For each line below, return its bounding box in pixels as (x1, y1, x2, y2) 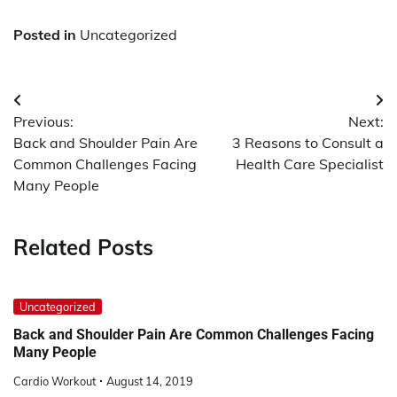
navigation (12, 122, 120, 150)
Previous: (13, 112, 74, 130)
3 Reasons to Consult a (232, 133, 384, 152)
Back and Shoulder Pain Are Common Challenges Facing (13, 326, 374, 344)
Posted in (13, 25, 80, 43)
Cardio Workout (13, 374, 96, 389)
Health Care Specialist (236, 154, 384, 173)
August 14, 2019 (106, 374, 193, 389)
